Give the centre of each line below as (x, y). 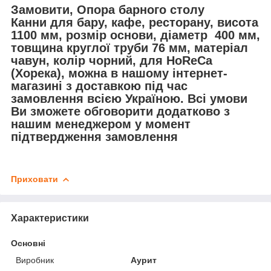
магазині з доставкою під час (99, 86)
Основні (28, 243)
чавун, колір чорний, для (89, 60)
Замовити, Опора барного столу (108, 9)
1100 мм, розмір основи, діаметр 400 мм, (135, 35)
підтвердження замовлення (94, 136)
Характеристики (50, 218)
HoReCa (189, 60)
